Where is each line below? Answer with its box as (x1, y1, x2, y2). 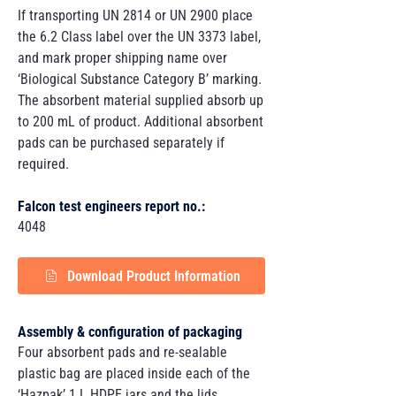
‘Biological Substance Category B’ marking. (18, 71, 262, 88)
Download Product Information (67, 267, 240, 285)
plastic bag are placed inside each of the (18, 365, 250, 382)
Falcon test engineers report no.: (18, 198, 205, 215)
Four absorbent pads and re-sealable (18, 344, 227, 361)
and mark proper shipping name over (18, 49, 227, 66)
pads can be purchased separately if (18, 134, 225, 151)
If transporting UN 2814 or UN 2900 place (18, 7, 253, 24)
